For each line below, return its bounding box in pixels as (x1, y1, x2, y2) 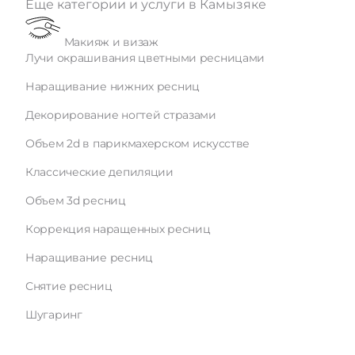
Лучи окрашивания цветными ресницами (25, 51, 265, 66)
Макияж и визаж (63, 35, 158, 50)
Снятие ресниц (25, 279, 113, 294)
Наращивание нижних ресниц (25, 79, 200, 94)
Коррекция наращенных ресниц (25, 222, 211, 237)
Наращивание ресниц (25, 250, 153, 265)
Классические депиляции (25, 165, 174, 180)
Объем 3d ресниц (25, 193, 126, 208)
